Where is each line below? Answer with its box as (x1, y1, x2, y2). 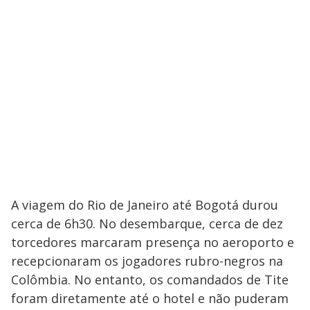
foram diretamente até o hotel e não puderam (11, 290, 289, 307)
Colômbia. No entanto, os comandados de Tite (11, 271, 289, 289)
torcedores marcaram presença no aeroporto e (11, 234, 294, 251)
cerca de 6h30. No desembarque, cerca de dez (11, 215, 283, 232)
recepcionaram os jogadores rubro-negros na (11, 253, 283, 270)
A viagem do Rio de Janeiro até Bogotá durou (11, 197, 278, 214)
